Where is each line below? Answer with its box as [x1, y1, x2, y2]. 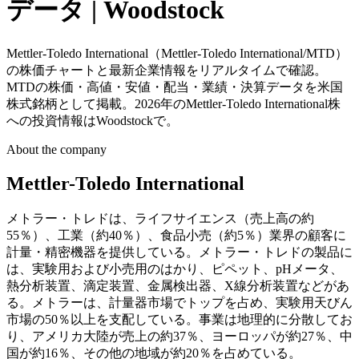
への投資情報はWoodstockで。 [6, 113, 179, 127]
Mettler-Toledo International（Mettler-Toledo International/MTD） [6, 46, 348, 60]
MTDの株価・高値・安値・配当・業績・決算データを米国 [6, 79, 343, 94]
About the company [6, 142, 107, 156]
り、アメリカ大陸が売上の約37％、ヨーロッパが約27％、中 [6, 329, 353, 343]
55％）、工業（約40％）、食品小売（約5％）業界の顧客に [6, 228, 346, 242]
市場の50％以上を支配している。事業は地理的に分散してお [6, 312, 353, 326]
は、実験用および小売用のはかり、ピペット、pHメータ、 [6, 261, 343, 276]
